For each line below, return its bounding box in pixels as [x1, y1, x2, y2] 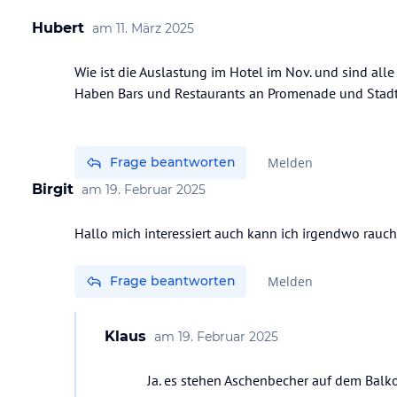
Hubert [32, 19, 84, 36]
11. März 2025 [116, 20, 194, 36]
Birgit [32, 181, 74, 198]
